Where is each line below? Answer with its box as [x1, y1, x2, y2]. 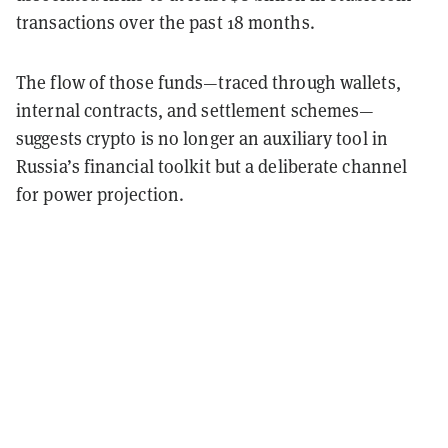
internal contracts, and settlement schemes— [16, 98, 375, 122]
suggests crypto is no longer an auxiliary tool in [16, 126, 388, 150]
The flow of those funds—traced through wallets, [16, 70, 401, 94]
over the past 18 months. [115, 10, 315, 34]
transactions [16, 10, 116, 34]
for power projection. [16, 182, 185, 206]
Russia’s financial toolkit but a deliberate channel [16, 154, 408, 178]
